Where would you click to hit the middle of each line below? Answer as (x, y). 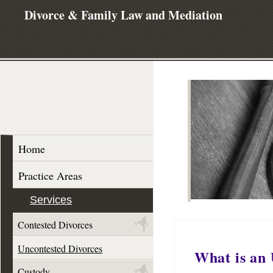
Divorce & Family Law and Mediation (124, 15)
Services (51, 200)
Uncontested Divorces (60, 248)
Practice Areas (50, 175)
